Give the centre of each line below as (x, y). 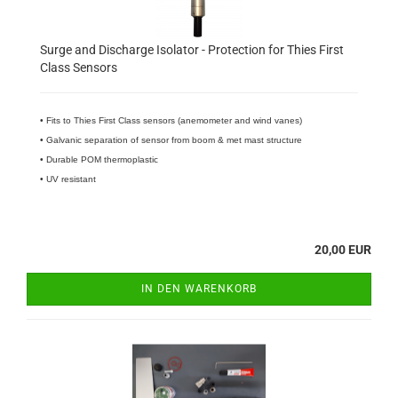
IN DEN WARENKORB (199, 289)
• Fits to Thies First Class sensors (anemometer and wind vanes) (171, 120)
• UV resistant (68, 179)
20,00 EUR (343, 250)
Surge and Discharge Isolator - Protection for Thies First (192, 50)
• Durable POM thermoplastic (99, 159)
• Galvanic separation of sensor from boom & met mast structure (171, 140)
